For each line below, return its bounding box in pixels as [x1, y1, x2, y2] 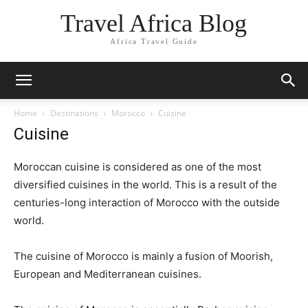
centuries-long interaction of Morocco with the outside [14, 196, 280, 209]
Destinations [50, 107, 98, 119]
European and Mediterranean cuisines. [14, 267, 201, 280]
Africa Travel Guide [110, 37, 198, 46]
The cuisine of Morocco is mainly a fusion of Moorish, [14, 250, 273, 263]
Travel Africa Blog [60, 10, 247, 38]
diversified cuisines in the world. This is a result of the [14, 178, 277, 191]
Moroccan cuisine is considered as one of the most [14, 160, 261, 173]
